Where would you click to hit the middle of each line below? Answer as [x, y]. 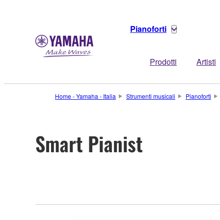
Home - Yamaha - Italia [85, 96]
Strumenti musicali [151, 96]
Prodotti [163, 62]
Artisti [206, 62]
